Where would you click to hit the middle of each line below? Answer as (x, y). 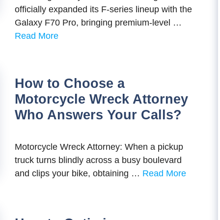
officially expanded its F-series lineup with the (103, 9)
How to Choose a (70, 83)
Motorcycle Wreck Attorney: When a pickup (99, 147)
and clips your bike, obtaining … (79, 173)
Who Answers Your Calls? (98, 115)
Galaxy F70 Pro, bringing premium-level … (98, 23)
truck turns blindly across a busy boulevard (98, 160)
